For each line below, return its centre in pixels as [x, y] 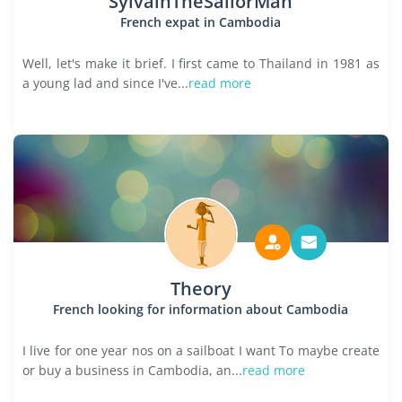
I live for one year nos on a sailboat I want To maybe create [201, 350]
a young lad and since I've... [105, 83]
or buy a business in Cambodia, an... [132, 370]
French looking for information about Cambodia [201, 309]
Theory [201, 288]
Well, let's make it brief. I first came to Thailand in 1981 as [201, 63]
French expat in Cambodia [201, 22]
